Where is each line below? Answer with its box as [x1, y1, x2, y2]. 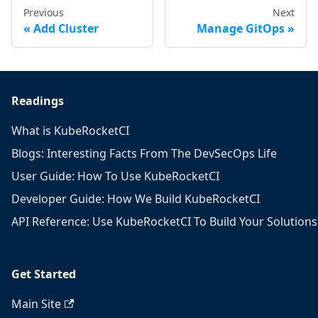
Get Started [11, 266, 76, 282]
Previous [23, 5, 64, 19]
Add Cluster [33, 20, 99, 36]
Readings [11, 93, 64, 109]
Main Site [11, 296, 61, 312]
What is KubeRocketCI [11, 123, 129, 138]
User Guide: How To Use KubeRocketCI [11, 168, 219, 184]
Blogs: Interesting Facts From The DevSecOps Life [11, 146, 277, 161]
